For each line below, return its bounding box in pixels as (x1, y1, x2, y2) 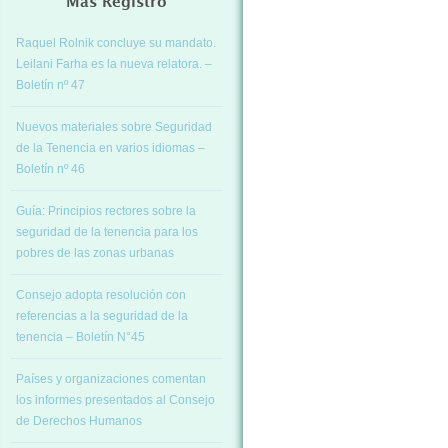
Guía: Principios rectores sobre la (16, 204, 196, 218)
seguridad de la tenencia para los (16, 225, 198, 239)
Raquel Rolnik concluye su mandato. (16, 36, 216, 50)
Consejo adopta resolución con (16, 288, 186, 302)
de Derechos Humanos (16, 414, 142, 428)
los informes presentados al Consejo (16, 393, 215, 407)
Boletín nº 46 (16, 162, 85, 176)
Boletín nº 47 (16, 78, 85, 92)
